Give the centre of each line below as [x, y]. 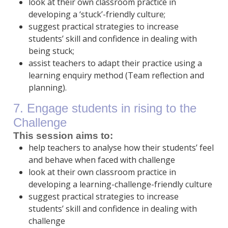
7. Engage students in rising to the [105, 108]
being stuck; [51, 51]
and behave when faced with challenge [102, 160]
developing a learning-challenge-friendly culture [120, 184]
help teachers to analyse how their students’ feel [121, 148]
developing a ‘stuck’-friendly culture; [97, 15]
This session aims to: [63, 136]
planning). [47, 88]
